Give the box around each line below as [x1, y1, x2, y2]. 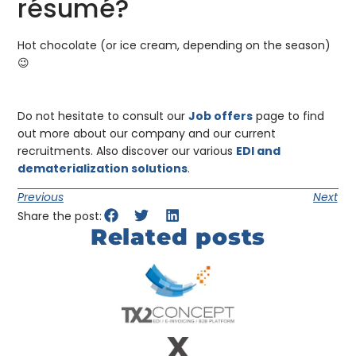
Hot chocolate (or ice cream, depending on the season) [17, 37, 331, 54]
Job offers [188, 107, 253, 124]
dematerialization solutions [17, 160, 188, 176]
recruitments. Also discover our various [17, 142, 237, 159]
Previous [17, 189, 64, 206]
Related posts [90, 223, 266, 251]
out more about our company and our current [17, 125, 277, 141]
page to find [253, 107, 325, 124]
